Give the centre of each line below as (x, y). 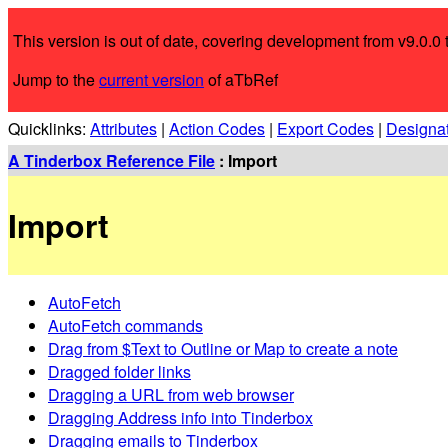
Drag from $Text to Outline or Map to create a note (223, 348)
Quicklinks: (49, 128)
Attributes (123, 128)
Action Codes (217, 128)
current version (151, 79)
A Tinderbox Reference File (111, 160)
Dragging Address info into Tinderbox (180, 417)
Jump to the (56, 79)
